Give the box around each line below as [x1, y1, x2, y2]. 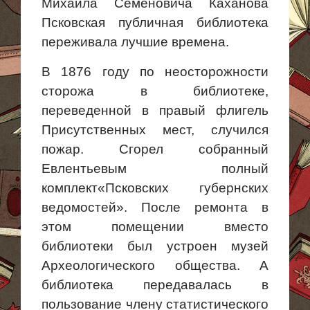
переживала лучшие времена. [42, 35, 229, 49]
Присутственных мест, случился [42, 122, 268, 137]
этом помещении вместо [42, 219, 268, 234]
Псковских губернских [105, 181, 268, 195]
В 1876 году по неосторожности [42, 64, 268, 79]
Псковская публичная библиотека [42, 15, 268, 30]
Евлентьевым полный [42, 161, 268, 176]
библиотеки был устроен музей [42, 239, 268, 253]
